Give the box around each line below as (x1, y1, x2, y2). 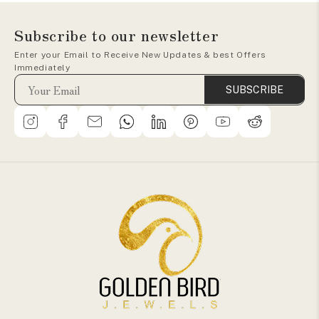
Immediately (14, 63, 70, 73)
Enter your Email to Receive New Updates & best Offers (14, 50, 266, 60)
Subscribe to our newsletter (14, 25, 219, 46)
